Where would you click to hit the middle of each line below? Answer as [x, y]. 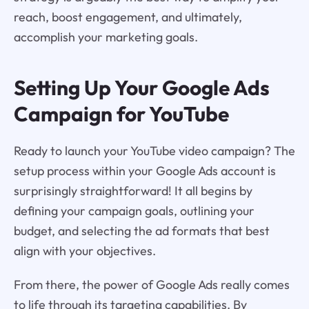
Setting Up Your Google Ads [141, 88]
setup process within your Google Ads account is [144, 171]
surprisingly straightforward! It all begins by [133, 191]
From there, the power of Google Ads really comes [151, 284]
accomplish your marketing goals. [106, 37]
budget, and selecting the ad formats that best [141, 231]
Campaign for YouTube [121, 114]
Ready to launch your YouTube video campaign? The [154, 151]
